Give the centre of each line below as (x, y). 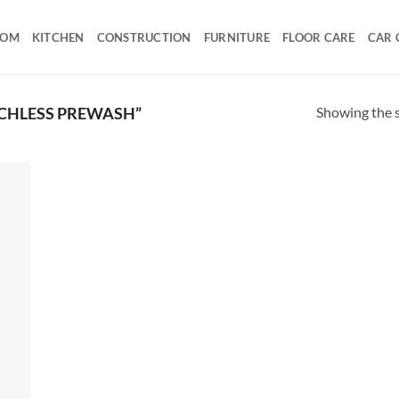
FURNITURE (237, 37)
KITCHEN (58, 37)
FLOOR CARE (319, 37)
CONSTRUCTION (144, 37)
